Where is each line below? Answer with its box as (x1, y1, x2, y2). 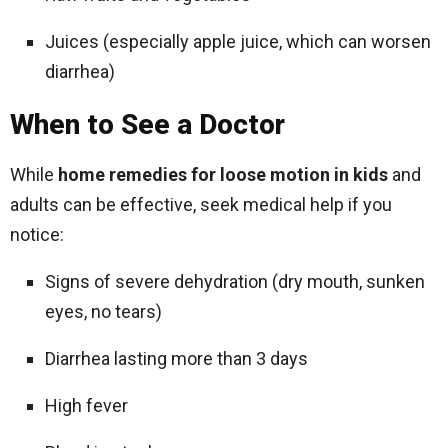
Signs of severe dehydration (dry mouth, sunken (45, 271, 425, 292)
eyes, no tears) (45, 301, 162, 322)
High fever (45, 395, 128, 416)
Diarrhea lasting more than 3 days (45, 348, 308, 369)
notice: (10, 224, 64, 245)
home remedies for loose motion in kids (58, 164, 388, 185)
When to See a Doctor (10, 108, 285, 141)
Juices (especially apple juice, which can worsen (45, 31, 431, 52)
